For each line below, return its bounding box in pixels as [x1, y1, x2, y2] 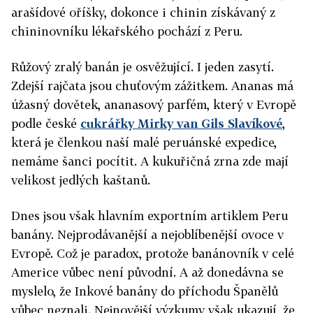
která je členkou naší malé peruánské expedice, [11, 135, 277, 150]
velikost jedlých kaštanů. [11, 173, 150, 187]
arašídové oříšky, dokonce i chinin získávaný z [11, 5, 275, 20]
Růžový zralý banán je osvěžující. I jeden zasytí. [11, 59, 274, 74]
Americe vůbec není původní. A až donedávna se [11, 265, 284, 279]
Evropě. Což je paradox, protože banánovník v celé [11, 246, 294, 261]
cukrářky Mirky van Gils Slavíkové [80, 116, 282, 131]
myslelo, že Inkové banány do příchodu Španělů [11, 284, 278, 298]
